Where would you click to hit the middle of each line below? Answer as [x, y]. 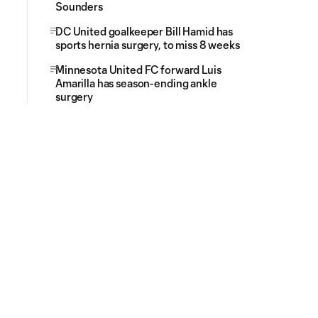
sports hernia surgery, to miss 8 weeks [148, 45]
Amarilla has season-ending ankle [136, 83]
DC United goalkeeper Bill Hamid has [144, 31]
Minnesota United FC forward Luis [138, 70]
